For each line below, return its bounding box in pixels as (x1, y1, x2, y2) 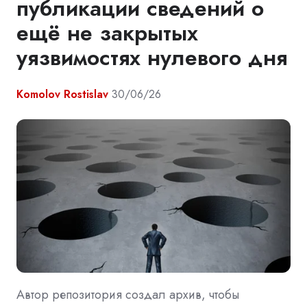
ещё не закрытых (16, 16, 198, 49)
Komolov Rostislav (16, 86, 108, 102)
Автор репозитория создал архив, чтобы (16, 285, 239, 304)
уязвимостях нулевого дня (16, 41, 287, 73)
